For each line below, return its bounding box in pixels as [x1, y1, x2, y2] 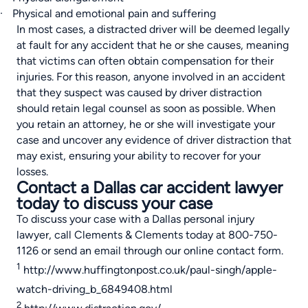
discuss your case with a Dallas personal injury [31, 212, 254, 225]
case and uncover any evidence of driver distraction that [16, 133, 291, 146]
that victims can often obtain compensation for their [16, 54, 274, 67]
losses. [16, 164, 48, 178]
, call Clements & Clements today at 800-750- [49, 228, 278, 241]
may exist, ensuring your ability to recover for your [16, 148, 261, 162]
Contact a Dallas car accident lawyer [16, 177, 283, 197]
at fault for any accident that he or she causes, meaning [16, 38, 289, 52]
